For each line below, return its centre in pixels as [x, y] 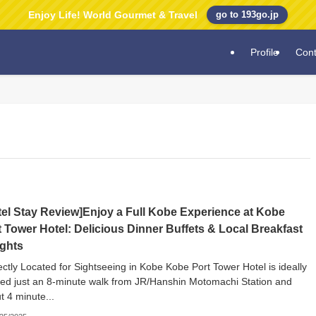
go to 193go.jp [248, 14]
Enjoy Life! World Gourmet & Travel [113, 15]
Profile [265, 52]
